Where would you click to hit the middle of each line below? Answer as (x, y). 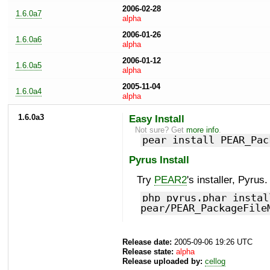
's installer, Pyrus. (227, 180)
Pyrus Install (159, 160)
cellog (215, 262)
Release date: (147, 242)
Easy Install (156, 118)
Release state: (148, 252)
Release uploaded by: (162, 262)
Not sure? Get (161, 130)
